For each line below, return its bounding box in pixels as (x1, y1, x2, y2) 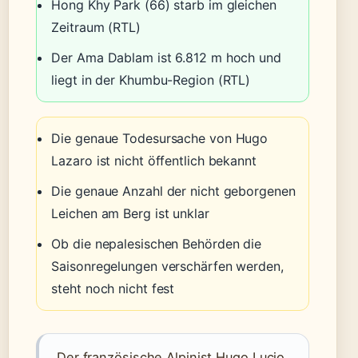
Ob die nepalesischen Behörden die (51, 236, 262, 253)
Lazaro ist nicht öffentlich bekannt (51, 153, 257, 169)
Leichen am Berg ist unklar (51, 205, 209, 222)
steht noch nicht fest (51, 280, 175, 297)
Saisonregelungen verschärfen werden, (51, 258, 284, 275)
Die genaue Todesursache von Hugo (51, 130, 268, 147)
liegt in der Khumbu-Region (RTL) (51, 71, 251, 88)
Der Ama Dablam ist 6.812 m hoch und (51, 49, 281, 66)
